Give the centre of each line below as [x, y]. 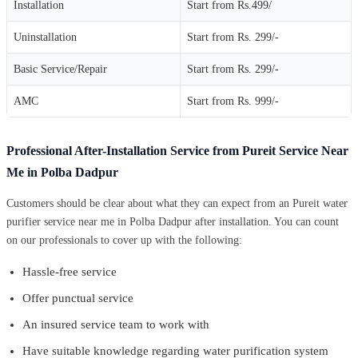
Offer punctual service [78, 298]
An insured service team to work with [116, 324]
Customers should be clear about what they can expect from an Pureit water [177, 203]
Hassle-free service [70, 271]
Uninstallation [45, 37]
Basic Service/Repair [60, 69]
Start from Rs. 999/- [233, 101]
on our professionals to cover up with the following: [124, 240]
